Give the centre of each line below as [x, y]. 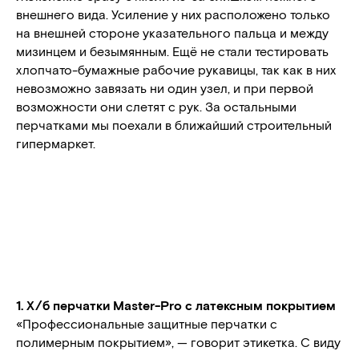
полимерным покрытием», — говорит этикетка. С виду [178, 342]
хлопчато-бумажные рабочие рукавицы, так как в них [176, 69]
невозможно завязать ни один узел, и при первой [165, 88]
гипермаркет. [56, 143]
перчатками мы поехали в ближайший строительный [174, 125]
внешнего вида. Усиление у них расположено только [173, 14]
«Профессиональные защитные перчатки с [147, 323]
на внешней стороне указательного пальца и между [172, 32]
